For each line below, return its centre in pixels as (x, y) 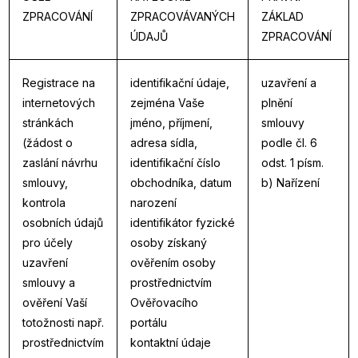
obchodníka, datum (181, 183)
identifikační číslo (175, 163)
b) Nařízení (290, 183)
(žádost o (48, 143)
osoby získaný (169, 243)
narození (153, 203)
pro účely (48, 243)
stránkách (48, 123)
